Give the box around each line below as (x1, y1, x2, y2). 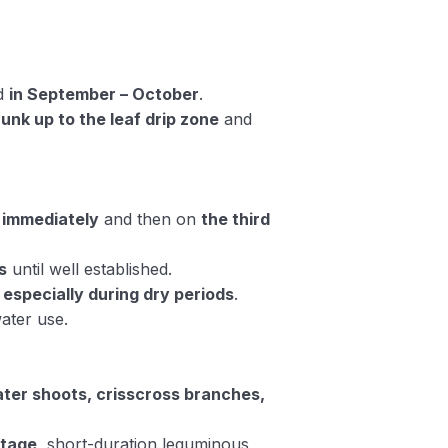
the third (201, 209, 271, 229)
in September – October (9, 84, 200, 104)
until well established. (7, 259, 173, 279)
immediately (2, 209, 100, 229)
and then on (99, 209, 202, 229)
